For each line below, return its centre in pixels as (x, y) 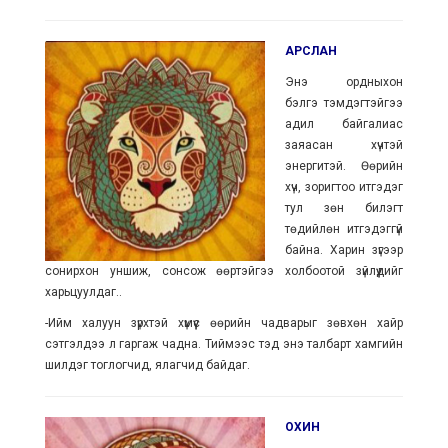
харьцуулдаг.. (83, 292)
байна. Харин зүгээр (344, 250)
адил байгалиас (344, 124)
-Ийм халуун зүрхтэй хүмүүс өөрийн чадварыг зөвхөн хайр (224, 323)
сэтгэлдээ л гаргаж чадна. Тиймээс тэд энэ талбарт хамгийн (224, 344)
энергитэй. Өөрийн (344, 166)
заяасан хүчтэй (344, 145)
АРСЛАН (310, 51)
